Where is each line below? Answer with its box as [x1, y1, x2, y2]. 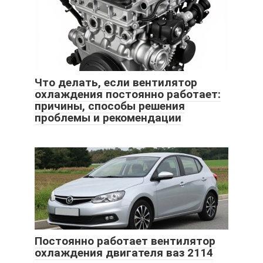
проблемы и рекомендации [35, 111, 181, 125]
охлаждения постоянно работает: [35, 87, 221, 102]
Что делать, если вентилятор [35, 76, 197, 90]
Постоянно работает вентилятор [35, 234, 215, 248]
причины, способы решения [35, 99, 185, 113]
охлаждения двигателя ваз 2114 [35, 246, 213, 260]
